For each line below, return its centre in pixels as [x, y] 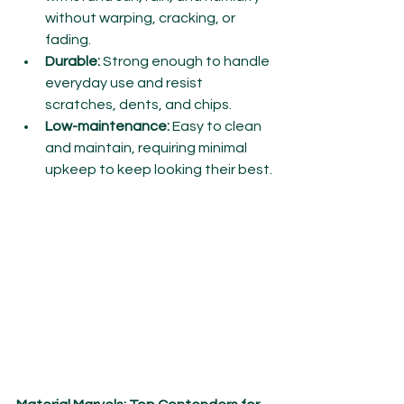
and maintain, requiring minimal [147, 148]
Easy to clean [217, 126]
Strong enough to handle [186, 61]
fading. [68, 40]
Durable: [73, 61]
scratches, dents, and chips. [138, 105]
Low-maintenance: [107, 126]
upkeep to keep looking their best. [159, 170]
